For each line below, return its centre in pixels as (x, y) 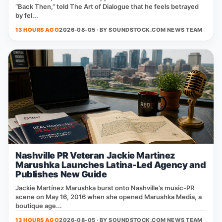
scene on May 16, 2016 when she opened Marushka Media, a (109, 197)
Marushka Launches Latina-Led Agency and (111, 165)
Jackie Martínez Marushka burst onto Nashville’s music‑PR (105, 188)
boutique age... (39, 206)
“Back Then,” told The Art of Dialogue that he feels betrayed (107, 6)
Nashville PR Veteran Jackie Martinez (95, 155)
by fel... (27, 15)
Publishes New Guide (61, 174)
